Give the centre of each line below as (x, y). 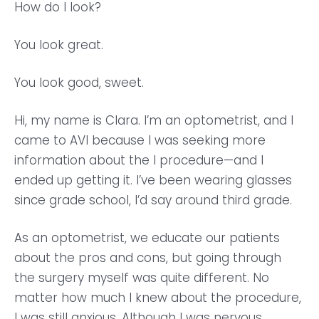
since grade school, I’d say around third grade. (153, 200)
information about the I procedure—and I (139, 160)
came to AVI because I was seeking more (140, 140)
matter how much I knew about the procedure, (158, 298)
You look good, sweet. (79, 83)
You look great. (59, 45)
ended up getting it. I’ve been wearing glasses (153, 180)
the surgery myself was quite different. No (142, 278)
